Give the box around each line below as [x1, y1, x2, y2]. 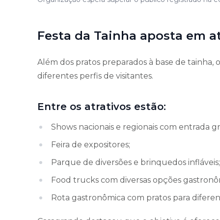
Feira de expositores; [51, 139, 130, 149]
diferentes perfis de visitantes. [37, 71, 153, 81]
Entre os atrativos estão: [37, 100, 166, 112]
